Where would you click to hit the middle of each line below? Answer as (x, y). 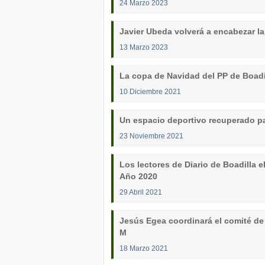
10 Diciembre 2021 (150, 91)
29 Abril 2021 (141, 192)
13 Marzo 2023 (144, 47)
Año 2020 (138, 176)
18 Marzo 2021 (144, 248)
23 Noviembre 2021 (151, 136)
